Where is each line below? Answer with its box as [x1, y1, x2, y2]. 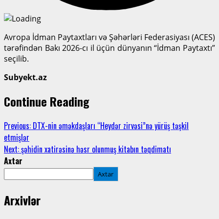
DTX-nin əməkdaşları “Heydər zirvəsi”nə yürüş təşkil [31, 119, 189, 131]
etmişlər [4, 131, 29, 143]
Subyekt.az [4, 71, 47, 83]
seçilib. [4, 53, 29, 64]
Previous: [4, 119, 31, 131]
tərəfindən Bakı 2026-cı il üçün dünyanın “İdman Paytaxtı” [4, 42, 215, 53]
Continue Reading [4, 92, 89, 110]
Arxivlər [4, 191, 41, 209]
